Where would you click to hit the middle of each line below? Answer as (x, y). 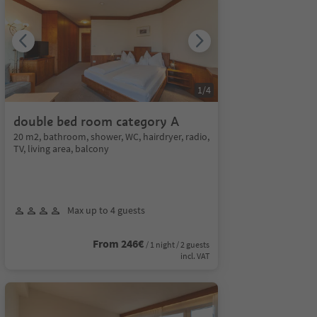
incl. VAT (195, 256)
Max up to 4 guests (106, 210)
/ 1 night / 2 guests (177, 244)
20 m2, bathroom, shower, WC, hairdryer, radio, (111, 137)
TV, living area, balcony (61, 149)
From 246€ (118, 243)
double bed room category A (96, 121)
